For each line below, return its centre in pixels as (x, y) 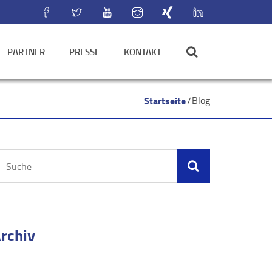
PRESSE (84, 52)
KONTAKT (142, 52)
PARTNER (26, 52)
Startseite (165, 100)
